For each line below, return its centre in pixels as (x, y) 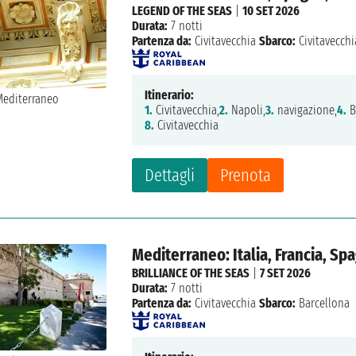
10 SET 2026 (271, 10)
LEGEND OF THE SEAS (182, 10)
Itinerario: (170, 95)
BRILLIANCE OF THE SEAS (191, 273)
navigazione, (306, 110)
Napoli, (247, 110)
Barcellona (323, 303)
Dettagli (170, 175)
